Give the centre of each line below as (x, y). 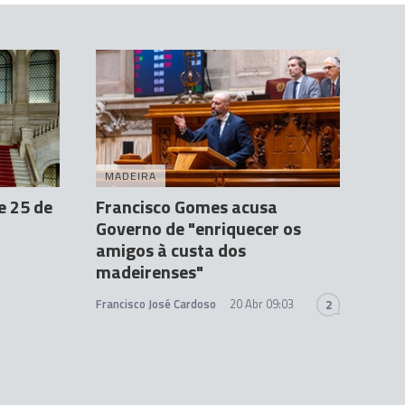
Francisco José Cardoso (156, 304)
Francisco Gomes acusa (187, 207)
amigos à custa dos (171, 250)
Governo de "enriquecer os (198, 229)
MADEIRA (131, 176)
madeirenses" (150, 272)
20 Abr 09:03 (262, 304)
